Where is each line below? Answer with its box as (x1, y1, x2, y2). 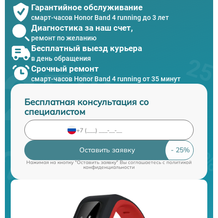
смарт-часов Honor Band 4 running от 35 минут (31, 74, 181, 83)
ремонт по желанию (31, 34, 96, 42)
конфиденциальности (83, 164, 135, 170)
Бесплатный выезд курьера (31, 43, 142, 53)
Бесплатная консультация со (24, 96, 149, 108)
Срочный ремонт (31, 63, 99, 73)
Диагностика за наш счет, (31, 22, 133, 33)
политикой (166, 159, 192, 165)
